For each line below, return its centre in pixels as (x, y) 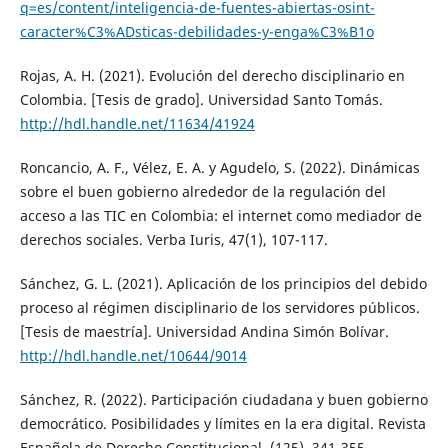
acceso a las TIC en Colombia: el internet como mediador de (220, 215)
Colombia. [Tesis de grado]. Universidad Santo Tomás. (201, 99)
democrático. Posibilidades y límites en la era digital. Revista (222, 423)
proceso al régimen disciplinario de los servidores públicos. (219, 307)
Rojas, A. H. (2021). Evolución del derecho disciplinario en (212, 75)
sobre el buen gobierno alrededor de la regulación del (202, 191)
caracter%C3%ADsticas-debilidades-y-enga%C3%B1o (196, 31)
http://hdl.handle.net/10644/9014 (133, 355)
